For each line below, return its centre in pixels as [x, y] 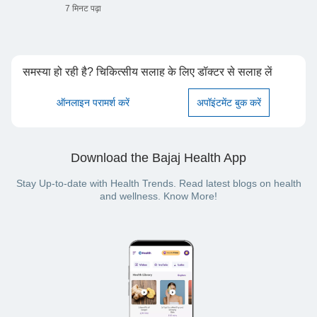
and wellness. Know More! [158, 196]
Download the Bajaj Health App [158, 158]
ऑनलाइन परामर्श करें [93, 103]
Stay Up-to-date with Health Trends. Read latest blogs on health [158, 184]
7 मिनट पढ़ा [83, 9]
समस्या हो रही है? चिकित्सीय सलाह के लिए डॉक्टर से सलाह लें [148, 72]
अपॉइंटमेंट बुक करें [229, 103]
